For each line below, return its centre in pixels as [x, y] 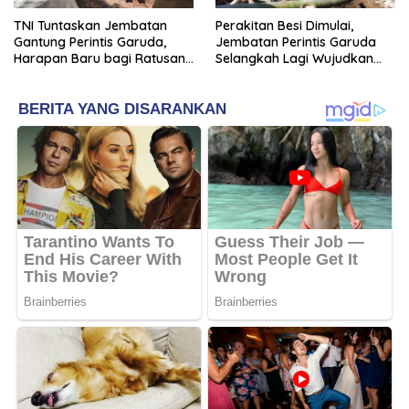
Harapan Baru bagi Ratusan [100, 58]
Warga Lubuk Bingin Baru [91, 74]
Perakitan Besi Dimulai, [284, 25]
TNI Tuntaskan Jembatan [90, 25]
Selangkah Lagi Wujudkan [294, 58]
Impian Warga [259, 74]
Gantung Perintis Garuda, [90, 42]
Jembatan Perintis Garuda [296, 42]
